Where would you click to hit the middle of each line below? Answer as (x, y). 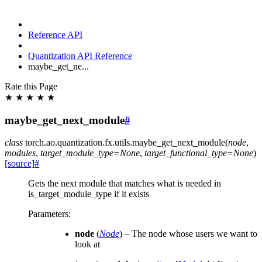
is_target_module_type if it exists (89, 194)
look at (87, 244)
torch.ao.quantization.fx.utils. (79, 143)
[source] (20, 164)
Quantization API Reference (80, 56)
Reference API (55, 35)
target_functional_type (186, 153)
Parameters (48, 214)
